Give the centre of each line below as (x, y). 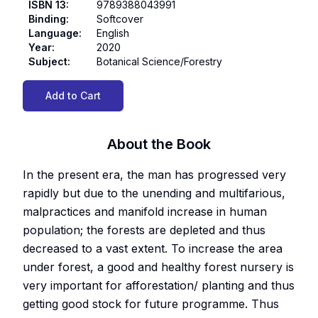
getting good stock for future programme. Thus (151, 303)
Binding (47, 18)
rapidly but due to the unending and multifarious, (154, 193)
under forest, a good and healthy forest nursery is (158, 267)
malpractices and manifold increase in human (145, 211)
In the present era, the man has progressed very (154, 174)
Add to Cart (73, 95)
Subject (48, 61)
